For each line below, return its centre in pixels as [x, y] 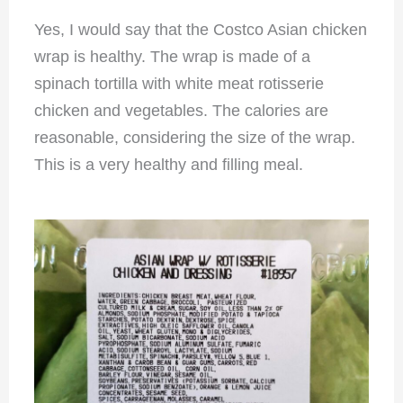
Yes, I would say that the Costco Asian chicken [200, 29]
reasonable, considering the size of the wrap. [194, 137]
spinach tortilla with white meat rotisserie [179, 83]
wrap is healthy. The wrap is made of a [172, 56]
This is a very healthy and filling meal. [168, 164]
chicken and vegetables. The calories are [181, 110]
